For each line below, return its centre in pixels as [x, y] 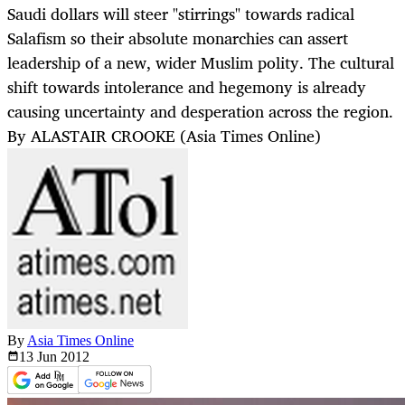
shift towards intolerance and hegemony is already [187, 87]
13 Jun [40, 357]
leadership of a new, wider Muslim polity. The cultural [201, 63]
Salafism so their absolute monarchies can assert [178, 38]
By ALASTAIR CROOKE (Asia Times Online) [164, 136]
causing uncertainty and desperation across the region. [200, 112]
